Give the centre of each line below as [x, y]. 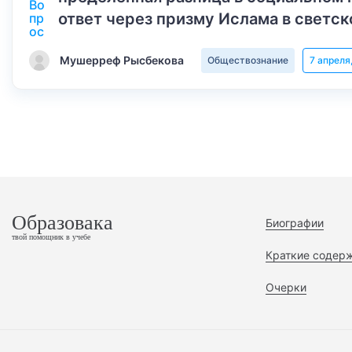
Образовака [62, 223]
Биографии [294, 223]
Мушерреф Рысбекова [122, 60]
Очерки [286, 287]
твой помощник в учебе [51, 237]
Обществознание [248, 60]
